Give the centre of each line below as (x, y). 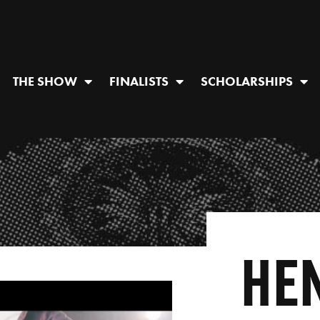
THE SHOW (45, 81)
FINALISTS (139, 81)
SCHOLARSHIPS (247, 81)
